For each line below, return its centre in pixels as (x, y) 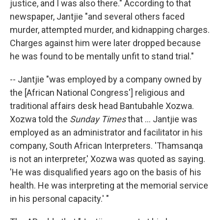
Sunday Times (98, 119)
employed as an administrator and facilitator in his (106, 132)
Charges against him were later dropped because (105, 43)
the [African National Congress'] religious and (97, 93)
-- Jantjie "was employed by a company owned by (106, 79)
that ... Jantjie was (162, 119)
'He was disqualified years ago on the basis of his (106, 172)
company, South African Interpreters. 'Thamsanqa (106, 146)
